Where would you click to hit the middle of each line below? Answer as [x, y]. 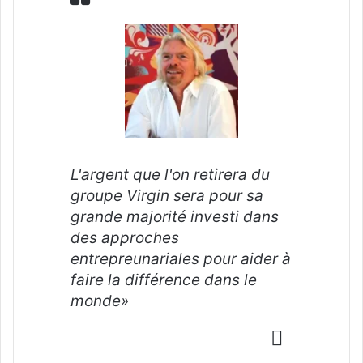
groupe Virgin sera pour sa [167, 196]
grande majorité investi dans [175, 217]
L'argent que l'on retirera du [170, 175]
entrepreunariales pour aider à [181, 259]
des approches [125, 238]
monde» [100, 301]
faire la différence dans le [164, 280]
